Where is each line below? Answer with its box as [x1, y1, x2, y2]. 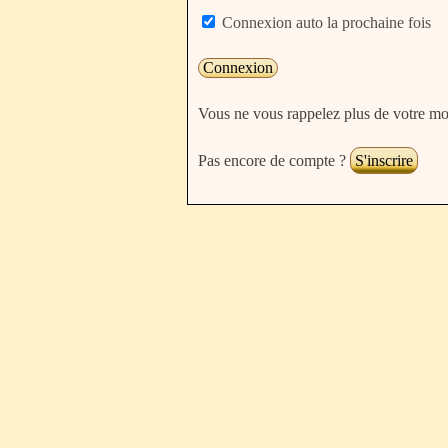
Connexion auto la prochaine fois [218, 14, 431, 31]
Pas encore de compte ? [198, 152, 350, 169]
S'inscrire [355, 152, 413, 169]
